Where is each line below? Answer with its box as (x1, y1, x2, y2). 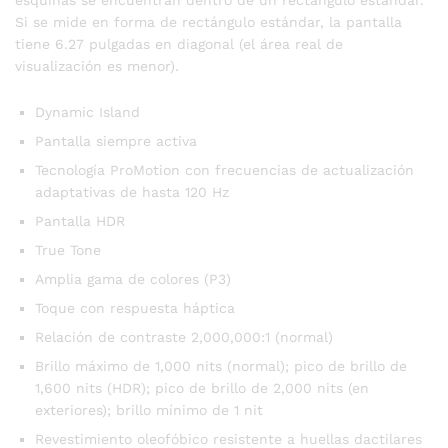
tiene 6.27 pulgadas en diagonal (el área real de (15, 35, 343, 52)
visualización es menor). (15, 57, 179, 74)
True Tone (35, 241, 101, 258)
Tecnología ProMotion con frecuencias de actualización (35, 161, 414, 178)
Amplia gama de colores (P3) (35, 270, 231, 287)
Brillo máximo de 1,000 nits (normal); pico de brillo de (35, 357, 407, 374)
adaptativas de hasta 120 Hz (35, 183, 229, 200)
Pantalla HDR (35, 212, 125, 229)
